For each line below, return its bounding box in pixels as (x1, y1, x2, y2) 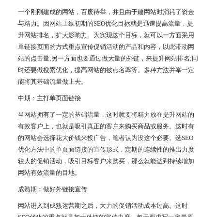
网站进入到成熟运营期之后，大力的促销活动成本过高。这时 (18, 202, 188, 210)
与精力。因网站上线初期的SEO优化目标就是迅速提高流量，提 (18, 20, 194, 28)
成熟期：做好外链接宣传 (18, 186, 88, 193)
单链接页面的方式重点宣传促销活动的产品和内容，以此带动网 (18, 43, 195, 51)
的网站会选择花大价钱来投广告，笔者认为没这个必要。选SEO (18, 134, 194, 142)
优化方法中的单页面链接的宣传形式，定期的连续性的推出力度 (18, 146, 195, 154)
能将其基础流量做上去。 (18, 78, 88, 86)
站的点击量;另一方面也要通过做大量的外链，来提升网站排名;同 (18, 55, 199, 62)
